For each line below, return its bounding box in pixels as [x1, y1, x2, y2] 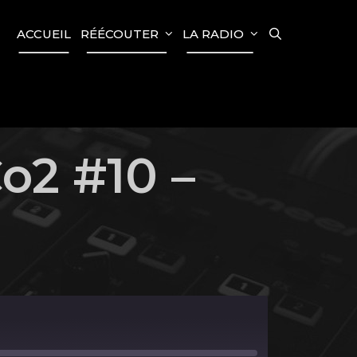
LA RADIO [182, 26, 244, 41]
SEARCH [288, 25, 339, 41]
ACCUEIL [16, 26, 71, 41]
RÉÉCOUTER [80, 26, 159, 41]
